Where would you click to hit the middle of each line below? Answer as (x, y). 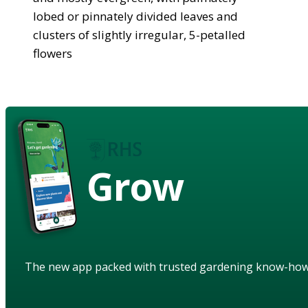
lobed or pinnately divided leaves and (135, 16)
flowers (53, 53)
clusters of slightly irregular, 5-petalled (139, 34)
